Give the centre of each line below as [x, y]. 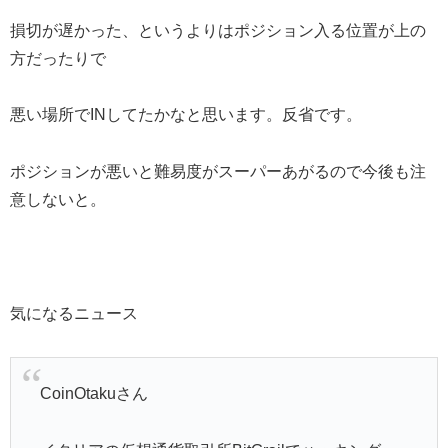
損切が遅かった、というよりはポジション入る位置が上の [218, 30]
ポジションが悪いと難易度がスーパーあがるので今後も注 [218, 172]
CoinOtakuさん [93, 393]
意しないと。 [58, 200]
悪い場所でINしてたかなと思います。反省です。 [186, 115]
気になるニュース [74, 313]
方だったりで [58, 58]
